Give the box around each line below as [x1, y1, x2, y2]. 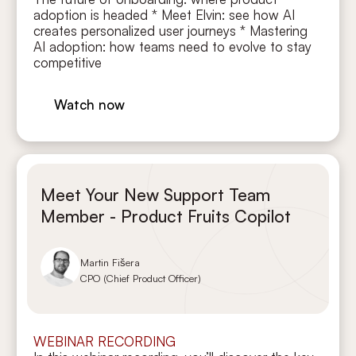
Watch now [54, 95, 126, 113]
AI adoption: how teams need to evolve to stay [33, 38, 312, 56]
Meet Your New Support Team [40, 184, 270, 205]
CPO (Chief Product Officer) [80, 272, 202, 285]
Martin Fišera [80, 256, 141, 269]
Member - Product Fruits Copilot [40, 205, 291, 226]
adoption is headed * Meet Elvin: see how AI [33, 6, 296, 24]
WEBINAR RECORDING [33, 333, 176, 350]
